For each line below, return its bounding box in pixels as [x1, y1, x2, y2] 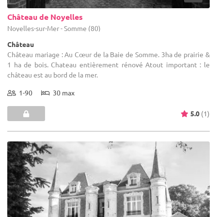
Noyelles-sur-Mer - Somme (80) [7, 23, 101, 32]
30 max [50, 88, 75, 97]
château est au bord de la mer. [7, 70, 98, 79]
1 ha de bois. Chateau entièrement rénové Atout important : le [7, 60, 210, 69]
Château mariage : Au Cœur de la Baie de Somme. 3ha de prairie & [7, 49, 210, 59]
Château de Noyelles [7, 11, 83, 22]
